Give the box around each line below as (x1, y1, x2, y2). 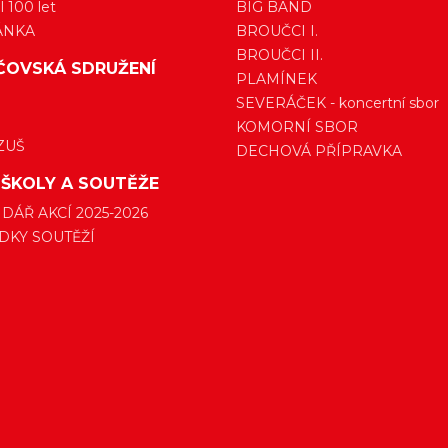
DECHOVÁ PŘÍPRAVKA (236, 142, 402, 161)
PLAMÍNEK (236, 70, 317, 89)
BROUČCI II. (236, 46, 323, 65)
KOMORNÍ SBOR (236, 118, 358, 137)
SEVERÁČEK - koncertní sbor (236, 94, 439, 113)
